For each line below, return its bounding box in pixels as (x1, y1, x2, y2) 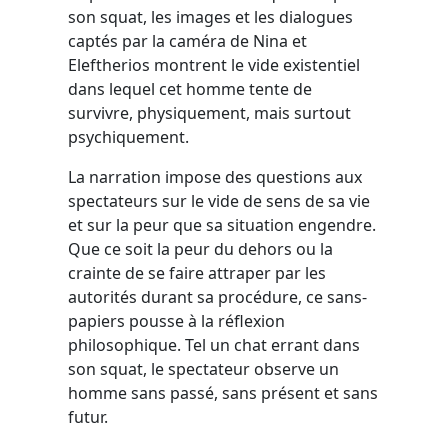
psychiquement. (68, 125, 189, 148)
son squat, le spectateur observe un (68, 357, 339, 380)
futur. (68, 405, 108, 428)
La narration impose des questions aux (68, 165, 362, 188)
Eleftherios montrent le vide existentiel (68, 53, 360, 76)
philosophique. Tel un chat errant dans (68, 333, 360, 356)
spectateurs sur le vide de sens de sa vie (68, 189, 370, 212)
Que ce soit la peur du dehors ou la (68, 237, 333, 260)
